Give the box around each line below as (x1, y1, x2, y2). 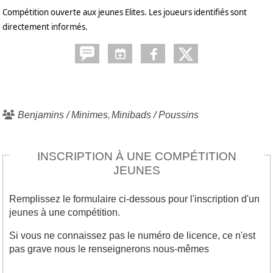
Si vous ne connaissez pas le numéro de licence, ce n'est (9, 230, 255, 241)
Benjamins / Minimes (18, 109, 108, 120)
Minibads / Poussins (112, 109, 199, 120)
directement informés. (2, 21, 88, 32)
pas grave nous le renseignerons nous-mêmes (9, 243, 209, 254)
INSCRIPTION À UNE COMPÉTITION (37, 149, 236, 163)
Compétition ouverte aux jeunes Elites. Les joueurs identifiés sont (2, 6, 247, 18)
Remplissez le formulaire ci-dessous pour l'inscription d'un (9, 193, 260, 204)
